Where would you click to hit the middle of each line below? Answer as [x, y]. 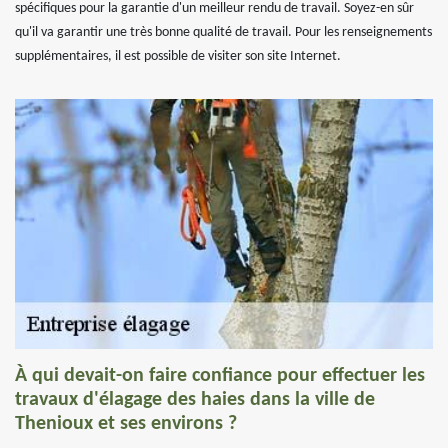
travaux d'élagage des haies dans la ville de [195, 400]
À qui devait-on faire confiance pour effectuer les [220, 376]
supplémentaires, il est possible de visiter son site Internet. [178, 56]
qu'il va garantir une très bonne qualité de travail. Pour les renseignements [223, 32]
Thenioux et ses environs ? [126, 424]
